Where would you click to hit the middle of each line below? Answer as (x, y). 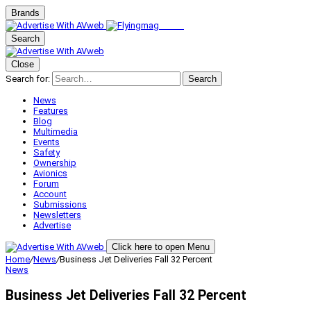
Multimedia (56, 132)
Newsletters (57, 215)
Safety (47, 152)
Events (47, 142)
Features (51, 111)
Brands (25, 13)
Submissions (60, 204)
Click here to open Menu (161, 247)
